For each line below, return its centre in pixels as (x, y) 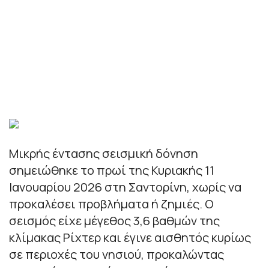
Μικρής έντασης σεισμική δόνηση (104, 153)
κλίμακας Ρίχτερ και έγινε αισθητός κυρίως (130, 237)
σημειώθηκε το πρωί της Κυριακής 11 (112, 170)
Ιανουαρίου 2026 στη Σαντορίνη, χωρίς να (125, 187)
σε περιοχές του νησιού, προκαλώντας (116, 254)
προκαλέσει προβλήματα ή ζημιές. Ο (111, 204)
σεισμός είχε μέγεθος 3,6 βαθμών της (114, 220)
